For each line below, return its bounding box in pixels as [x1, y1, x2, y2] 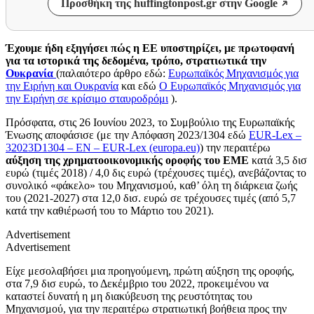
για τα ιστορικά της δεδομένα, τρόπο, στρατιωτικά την [6, 54, 266, 67]
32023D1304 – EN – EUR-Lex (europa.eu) [6, 141, 200, 153]
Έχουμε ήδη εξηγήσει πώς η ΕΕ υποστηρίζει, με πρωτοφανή [6, 41, 294, 54]
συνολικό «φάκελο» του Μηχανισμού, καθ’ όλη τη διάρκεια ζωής [6, 179, 297, 191]
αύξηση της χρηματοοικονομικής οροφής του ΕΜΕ [6, 153, 252, 166]
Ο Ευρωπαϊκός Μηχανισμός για [159, 79, 301, 92]
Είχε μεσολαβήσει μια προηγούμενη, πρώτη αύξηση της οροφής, [6, 264, 294, 277]
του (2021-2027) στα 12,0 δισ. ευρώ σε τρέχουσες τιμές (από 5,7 [6, 191, 296, 204]
